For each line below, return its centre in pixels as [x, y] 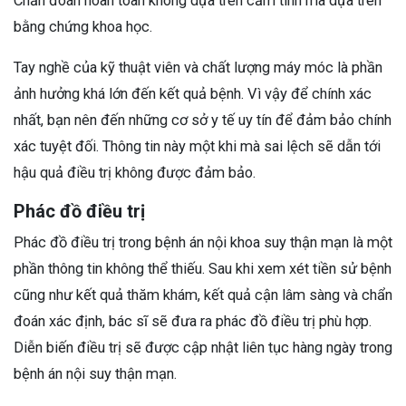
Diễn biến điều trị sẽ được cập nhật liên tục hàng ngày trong [203, 347]
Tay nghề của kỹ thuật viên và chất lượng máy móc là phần [198, 67]
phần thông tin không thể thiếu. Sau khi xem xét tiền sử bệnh [203, 268]
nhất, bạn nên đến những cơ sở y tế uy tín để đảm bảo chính [203, 120]
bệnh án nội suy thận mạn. [95, 373]
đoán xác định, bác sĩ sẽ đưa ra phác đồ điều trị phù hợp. [193, 321]
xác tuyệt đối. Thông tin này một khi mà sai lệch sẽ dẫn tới [197, 146]
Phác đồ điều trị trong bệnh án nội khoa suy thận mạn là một [203, 242]
